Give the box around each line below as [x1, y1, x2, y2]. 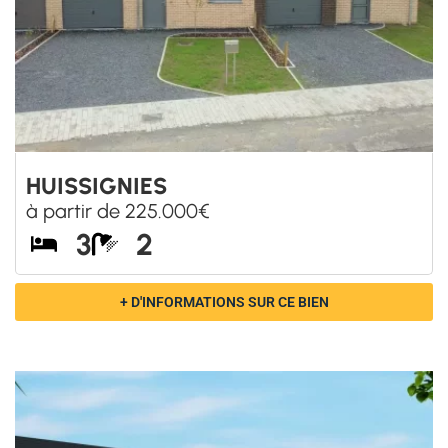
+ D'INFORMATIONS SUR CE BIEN [119, 294, 329, 311]
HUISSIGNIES [26, 172, 167, 201]
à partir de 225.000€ [26, 199, 210, 224]
